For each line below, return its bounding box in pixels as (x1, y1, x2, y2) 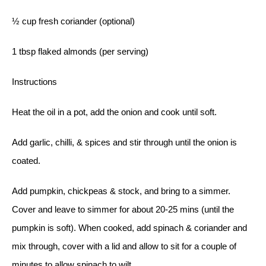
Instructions (12, 76, 57, 87)
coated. (12, 155, 40, 166)
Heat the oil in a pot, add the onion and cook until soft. (12, 106, 217, 117)
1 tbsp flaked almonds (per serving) (12, 46, 148, 56)
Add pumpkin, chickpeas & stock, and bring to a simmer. (12, 185, 230, 196)
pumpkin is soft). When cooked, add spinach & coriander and (12, 222, 247, 233)
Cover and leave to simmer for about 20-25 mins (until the (12, 204, 234, 214)
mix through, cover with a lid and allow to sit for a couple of (12, 240, 236, 251)
